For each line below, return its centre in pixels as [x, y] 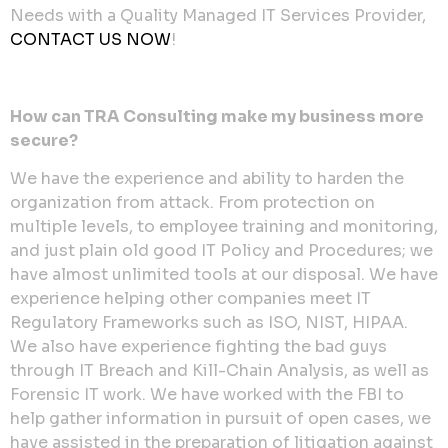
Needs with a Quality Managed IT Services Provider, [218, 15]
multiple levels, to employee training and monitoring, [224, 227]
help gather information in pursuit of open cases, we [220, 419]
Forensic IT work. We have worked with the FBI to [207, 395]
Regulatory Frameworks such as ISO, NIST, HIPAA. [209, 323]
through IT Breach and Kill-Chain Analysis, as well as [219, 371]
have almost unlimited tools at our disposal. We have [224, 275]
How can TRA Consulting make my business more [217, 116]
